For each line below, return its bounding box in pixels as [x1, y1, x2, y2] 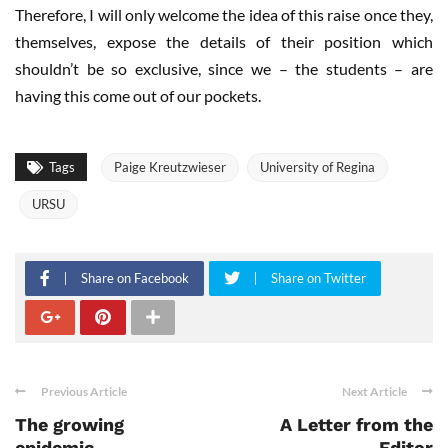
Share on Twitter [271, 270, 366, 287]
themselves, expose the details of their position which [15, 32, 433, 52]
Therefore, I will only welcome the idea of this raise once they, [15, 5, 433, 25]
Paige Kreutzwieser [114, 159, 226, 176]
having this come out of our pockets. [15, 86, 261, 106]
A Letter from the [280, 414, 433, 436]
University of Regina [260, 159, 375, 176]
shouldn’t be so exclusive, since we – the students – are [15, 59, 433, 79]
